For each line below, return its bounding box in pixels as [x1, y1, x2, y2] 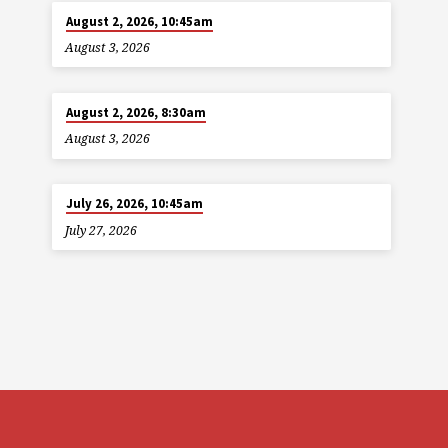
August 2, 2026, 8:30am [65, 104, 206, 122]
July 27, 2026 [65, 221, 138, 239]
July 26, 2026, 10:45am [65, 195, 203, 213]
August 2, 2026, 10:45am [65, 12, 213, 30]
